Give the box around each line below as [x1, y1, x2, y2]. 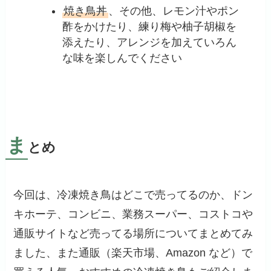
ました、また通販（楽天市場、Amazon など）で [13, 246, 253, 259]
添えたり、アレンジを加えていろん [62, 36, 237, 49]
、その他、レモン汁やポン [108, 5, 240, 18]
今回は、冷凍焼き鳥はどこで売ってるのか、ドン [13, 188, 253, 201]
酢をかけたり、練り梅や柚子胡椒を [62, 21, 237, 33]
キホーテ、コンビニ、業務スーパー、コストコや [13, 207, 253, 220]
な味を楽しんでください [62, 52, 183, 65]
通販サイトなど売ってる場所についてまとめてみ [13, 227, 253, 240]
